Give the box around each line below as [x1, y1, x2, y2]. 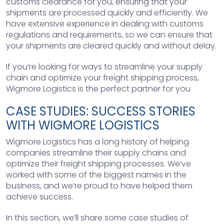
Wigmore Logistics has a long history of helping [6, 135, 189, 147]
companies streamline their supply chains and [6, 146, 186, 158]
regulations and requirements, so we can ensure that [6, 28, 212, 40]
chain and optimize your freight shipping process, [6, 71, 199, 83]
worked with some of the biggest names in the [6, 168, 186, 180]
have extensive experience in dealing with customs [6, 17, 203, 29]
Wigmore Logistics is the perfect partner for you [6, 82, 190, 94]
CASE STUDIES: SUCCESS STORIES [6, 102, 195, 119]
